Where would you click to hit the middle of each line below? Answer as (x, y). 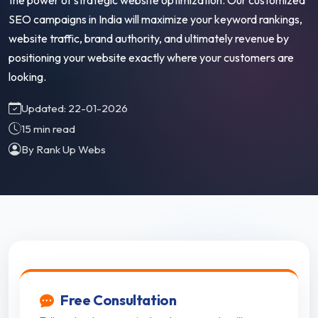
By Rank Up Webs (64, 150)
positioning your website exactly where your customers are (151, 58)
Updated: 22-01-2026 (75, 109)
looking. (27, 77)
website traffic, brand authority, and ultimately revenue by (149, 39)
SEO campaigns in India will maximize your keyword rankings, (155, 20)
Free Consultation (117, 300)
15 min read (48, 129)
